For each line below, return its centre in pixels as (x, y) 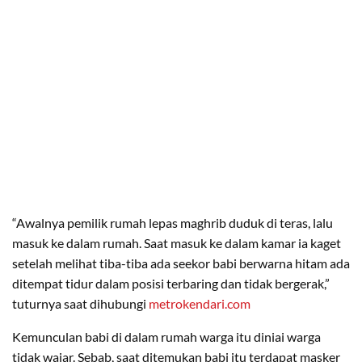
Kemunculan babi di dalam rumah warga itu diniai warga (166, 336)
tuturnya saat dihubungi (80, 303)
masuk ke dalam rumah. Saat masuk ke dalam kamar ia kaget (177, 242)
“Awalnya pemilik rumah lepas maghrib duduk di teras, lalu (173, 222)
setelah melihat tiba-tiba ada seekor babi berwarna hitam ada (181, 263)
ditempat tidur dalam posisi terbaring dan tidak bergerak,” (171, 283)
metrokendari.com (200, 303)
